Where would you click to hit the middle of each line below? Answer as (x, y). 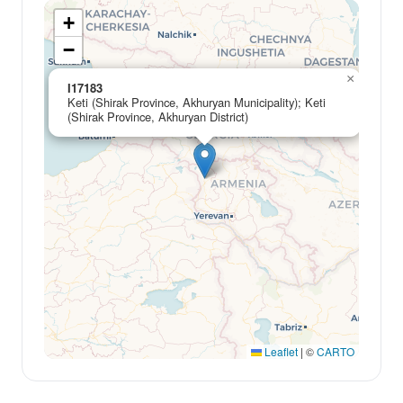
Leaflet (280, 351)
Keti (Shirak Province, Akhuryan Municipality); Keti (197, 102)
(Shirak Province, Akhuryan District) (158, 116)
